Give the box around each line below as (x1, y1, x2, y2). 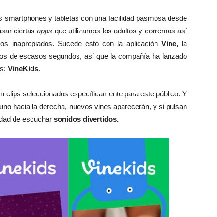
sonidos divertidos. (52, 114, 119, 123)
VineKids (8, 64, 38, 73)
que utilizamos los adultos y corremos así (52, 26, 187, 35)
